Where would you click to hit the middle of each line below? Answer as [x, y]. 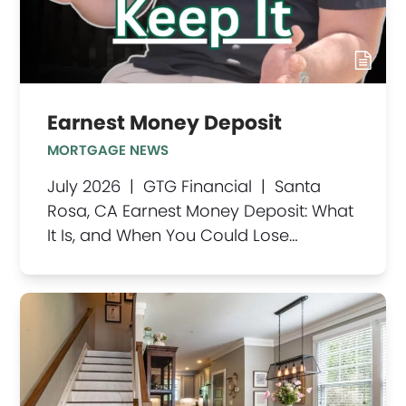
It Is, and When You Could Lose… [173, 236]
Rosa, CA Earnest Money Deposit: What [201, 211]
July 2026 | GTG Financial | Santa [184, 187]
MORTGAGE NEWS [108, 150]
